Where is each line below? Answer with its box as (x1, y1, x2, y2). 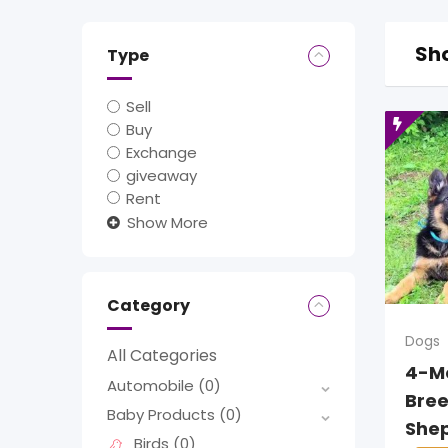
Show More (127, 212, 208, 234)
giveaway (126, 164, 198, 186)
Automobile (107, 375, 198, 397)
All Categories (107, 344, 217, 368)
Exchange (126, 141, 198, 163)
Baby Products (107, 404, 219, 426)
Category (107, 294, 190, 318)
